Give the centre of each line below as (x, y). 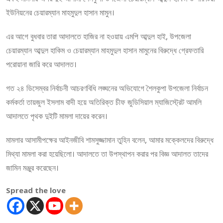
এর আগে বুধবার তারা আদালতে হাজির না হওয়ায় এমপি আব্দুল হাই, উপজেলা (99, 36)
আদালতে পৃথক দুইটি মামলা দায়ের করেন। (57, 116)
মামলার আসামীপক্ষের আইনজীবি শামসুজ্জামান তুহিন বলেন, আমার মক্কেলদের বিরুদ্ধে (110, 140)
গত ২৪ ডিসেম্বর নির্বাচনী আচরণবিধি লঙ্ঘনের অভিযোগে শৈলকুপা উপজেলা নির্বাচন (107, 88)
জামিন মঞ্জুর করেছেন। (32, 167)
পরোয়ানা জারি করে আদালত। (41, 64)
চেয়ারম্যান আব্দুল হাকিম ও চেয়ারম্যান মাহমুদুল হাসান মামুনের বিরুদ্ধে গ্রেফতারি (105, 50)
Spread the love (36, 190)
